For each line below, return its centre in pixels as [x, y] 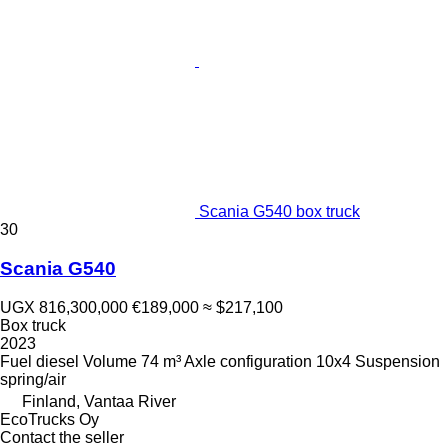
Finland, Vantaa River [99, 401]
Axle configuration [248, 361]
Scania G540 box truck [279, 212]
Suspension [397, 361]
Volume [110, 361]
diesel [57, 361]
